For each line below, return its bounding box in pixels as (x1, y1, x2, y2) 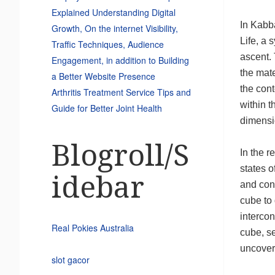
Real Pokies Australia (51, 221, 134, 234)
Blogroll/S (51, 137, 189, 173)
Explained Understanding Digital (51, 6, 176, 18)
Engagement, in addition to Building (51, 53, 189, 66)
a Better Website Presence (51, 69, 155, 82)
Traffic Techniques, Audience (51, 37, 164, 50)
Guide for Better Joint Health (51, 101, 162, 114)
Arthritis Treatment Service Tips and (51, 85, 191, 98)
